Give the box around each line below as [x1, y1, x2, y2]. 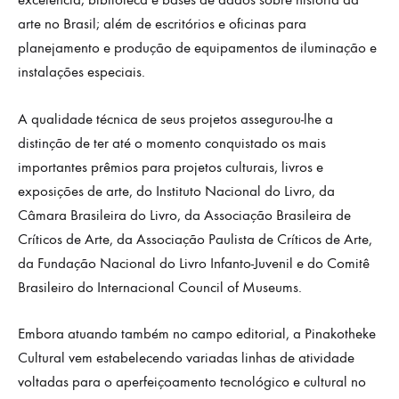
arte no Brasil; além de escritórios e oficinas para [18, 15, 306, 34]
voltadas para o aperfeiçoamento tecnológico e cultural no [18, 373, 366, 392]
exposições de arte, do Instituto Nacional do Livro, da [18, 182, 335, 200]
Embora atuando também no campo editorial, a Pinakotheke [18, 325, 376, 344]
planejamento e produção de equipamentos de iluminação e [18, 39, 377, 58]
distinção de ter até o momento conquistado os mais [18, 134, 326, 152]
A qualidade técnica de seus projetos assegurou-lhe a [18, 110, 333, 128]
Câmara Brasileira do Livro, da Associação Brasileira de [18, 206, 351, 224]
